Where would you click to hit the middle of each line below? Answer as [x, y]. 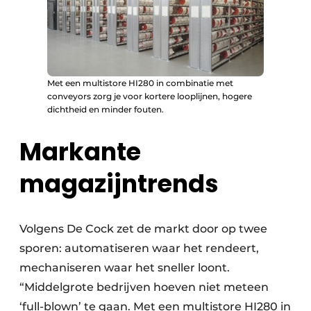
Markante [80, 152]
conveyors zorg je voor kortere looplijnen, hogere [150, 96]
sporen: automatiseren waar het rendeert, [139, 249]
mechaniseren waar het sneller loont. [125, 268]
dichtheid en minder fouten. [106, 110]
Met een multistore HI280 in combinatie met [140, 83]
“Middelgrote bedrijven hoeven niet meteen [144, 287]
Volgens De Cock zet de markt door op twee [143, 229]
